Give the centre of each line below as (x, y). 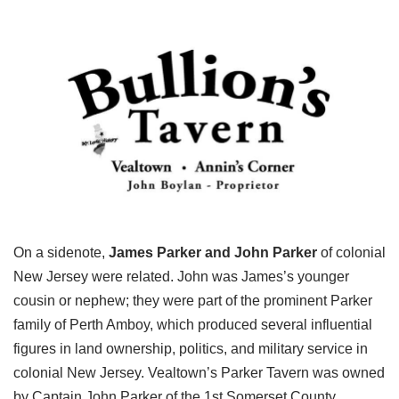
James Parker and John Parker (213, 253)
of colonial (351, 253)
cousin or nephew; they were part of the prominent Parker (193, 301)
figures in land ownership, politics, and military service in (191, 349)
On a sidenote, (61, 253)
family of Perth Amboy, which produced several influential (193, 325)
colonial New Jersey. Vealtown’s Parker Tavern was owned (199, 373)
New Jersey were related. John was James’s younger (181, 277)
